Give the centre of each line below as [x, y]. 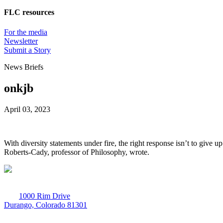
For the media [26, 32]
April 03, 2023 [27, 109]
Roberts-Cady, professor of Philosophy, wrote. [77, 152]
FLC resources [29, 12]
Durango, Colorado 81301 [46, 205]
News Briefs [24, 67]
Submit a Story [27, 50]
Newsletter [21, 41]
